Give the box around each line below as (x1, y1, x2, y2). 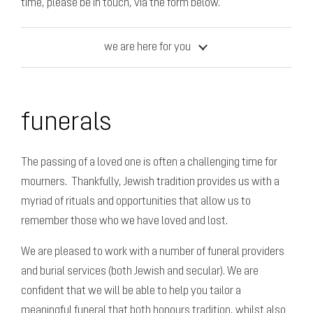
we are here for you (104, 41, 191, 53)
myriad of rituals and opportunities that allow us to (21, 196, 251, 208)
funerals (21, 110, 112, 136)
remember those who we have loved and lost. (21, 215, 228, 227)
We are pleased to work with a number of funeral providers (21, 246, 284, 258)
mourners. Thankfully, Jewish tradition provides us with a (21, 176, 279, 188)
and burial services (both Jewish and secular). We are (21, 265, 259, 277)
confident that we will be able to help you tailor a (21, 285, 241, 297)
